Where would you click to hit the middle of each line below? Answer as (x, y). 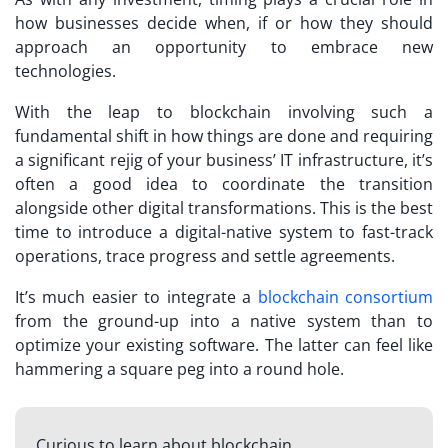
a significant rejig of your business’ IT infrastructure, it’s (224, 159)
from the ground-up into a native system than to (224, 320)
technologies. (65, 70)
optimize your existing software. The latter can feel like (224, 344)
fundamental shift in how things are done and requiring (224, 135)
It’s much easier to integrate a (136, 296)
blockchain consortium (345, 296)
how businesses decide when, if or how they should (224, 22)
